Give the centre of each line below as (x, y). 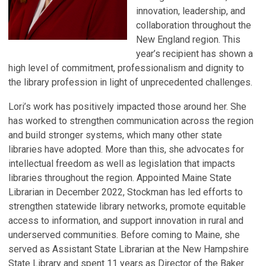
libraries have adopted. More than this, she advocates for (126, 149)
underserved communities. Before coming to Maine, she (124, 235)
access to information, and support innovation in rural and (126, 220)
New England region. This (188, 39)
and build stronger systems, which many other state (115, 135)
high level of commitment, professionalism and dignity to (126, 68)
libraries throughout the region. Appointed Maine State (120, 178)
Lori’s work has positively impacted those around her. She (127, 106)
